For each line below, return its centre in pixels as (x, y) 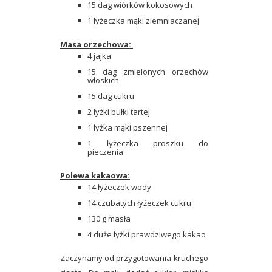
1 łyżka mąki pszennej (128, 128)
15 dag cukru (112, 96)
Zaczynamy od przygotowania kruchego (134, 258)
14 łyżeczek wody (120, 187)
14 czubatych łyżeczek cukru (139, 203)
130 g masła (109, 219)
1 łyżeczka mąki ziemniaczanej (144, 21)
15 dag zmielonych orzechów (148, 72)
